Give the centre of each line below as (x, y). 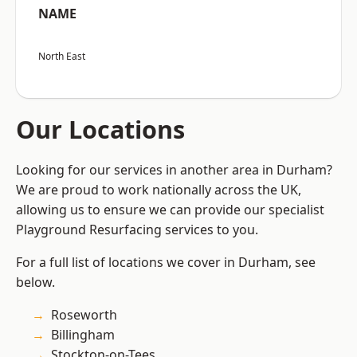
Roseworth (84, 315)
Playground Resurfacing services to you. (137, 230)
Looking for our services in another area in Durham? (174, 170)
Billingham (83, 335)
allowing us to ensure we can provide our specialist (170, 210)
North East (62, 57)
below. (35, 282)
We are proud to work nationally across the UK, (159, 190)
